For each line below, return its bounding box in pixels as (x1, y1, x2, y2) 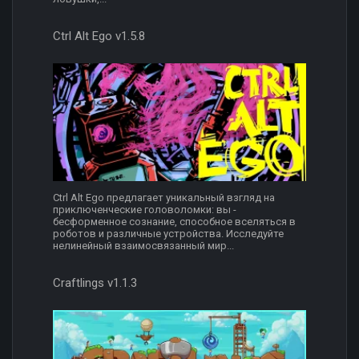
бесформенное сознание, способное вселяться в (53, 215, 296, 228)
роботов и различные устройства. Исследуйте (53, 227, 284, 240)
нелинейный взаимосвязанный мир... (53, 239, 234, 252)
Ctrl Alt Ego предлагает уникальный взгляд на (53, 191, 275, 204)
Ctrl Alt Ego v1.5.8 (53, 28, 145, 43)
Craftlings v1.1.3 (53, 275, 137, 290)
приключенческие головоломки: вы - (53, 203, 236, 216)
